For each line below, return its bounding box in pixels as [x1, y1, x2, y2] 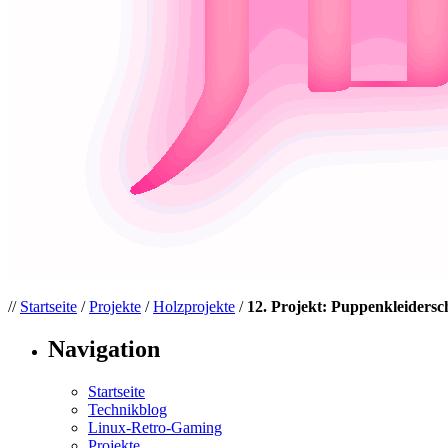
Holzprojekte [153, 298, 235, 315]
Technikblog [88, 400, 167, 418]
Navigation [48, 335, 160, 362]
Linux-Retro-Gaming [88, 418, 222, 436]
